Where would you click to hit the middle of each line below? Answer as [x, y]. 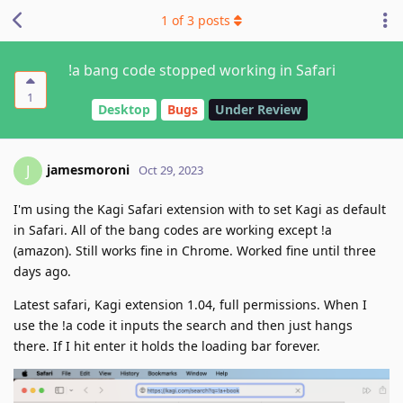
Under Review [258, 110]
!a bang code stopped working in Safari [201, 70]
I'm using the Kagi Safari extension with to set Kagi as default [200, 209]
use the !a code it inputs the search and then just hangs [183, 325]
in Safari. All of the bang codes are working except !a [173, 229]
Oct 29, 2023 [171, 170]
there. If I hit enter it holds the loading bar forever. [167, 345]
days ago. [42, 271]
